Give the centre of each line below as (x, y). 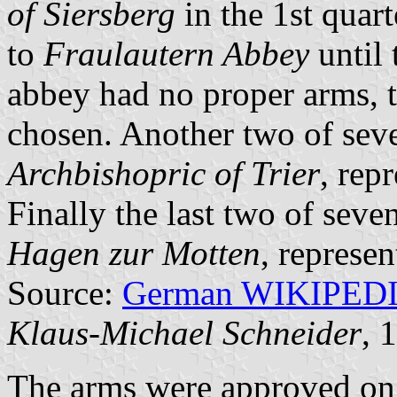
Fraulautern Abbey (176, 54)
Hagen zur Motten (134, 253)
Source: (65, 293)
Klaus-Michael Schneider (184, 333)
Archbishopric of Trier (163, 174)
